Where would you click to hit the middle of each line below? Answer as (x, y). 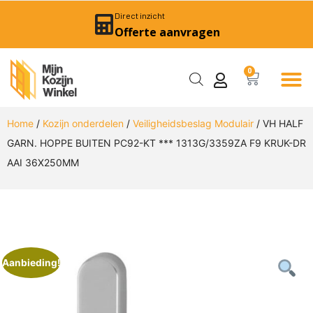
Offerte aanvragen (167, 32)
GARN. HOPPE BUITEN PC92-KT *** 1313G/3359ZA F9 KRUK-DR (156, 143)
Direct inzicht (139, 15)
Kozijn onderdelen (83, 123)
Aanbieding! (31, 263)
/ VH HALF (278, 123)
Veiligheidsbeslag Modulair (193, 123)
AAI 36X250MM (43, 162)
